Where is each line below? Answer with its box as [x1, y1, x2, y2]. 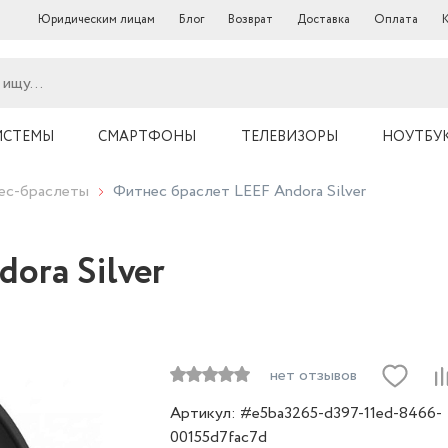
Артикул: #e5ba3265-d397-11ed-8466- [170, 402, 442, 425]
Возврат [228, 11, 273, 28]
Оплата [374, 11, 418, 28]
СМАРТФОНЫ [98, 127, 196, 147]
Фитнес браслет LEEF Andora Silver [113, 180, 366, 203]
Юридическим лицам [38, 11, 155, 28]
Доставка [297, 11, 350, 28]
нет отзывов [270, 364, 357, 387]
